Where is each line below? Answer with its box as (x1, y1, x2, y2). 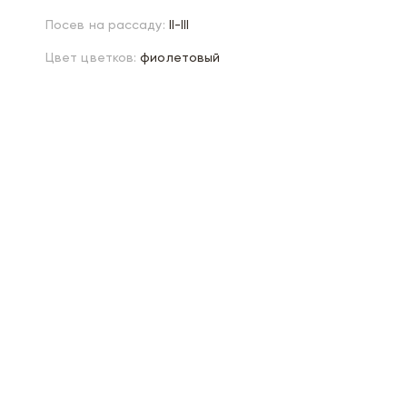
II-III (168, 19, 190, 32)
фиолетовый (140, 52, 221, 65)
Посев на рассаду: (45, 19, 165, 32)
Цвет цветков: (45, 52, 137, 65)
